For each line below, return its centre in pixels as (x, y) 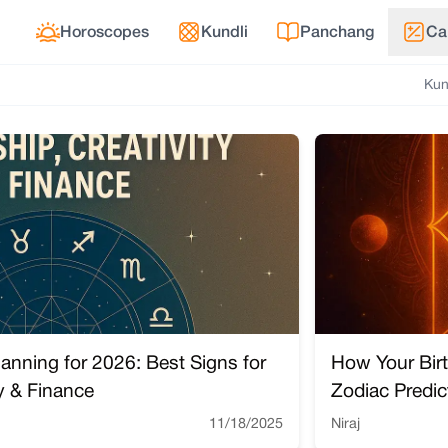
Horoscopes (104, 33)
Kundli (224, 33)
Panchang (337, 33)
